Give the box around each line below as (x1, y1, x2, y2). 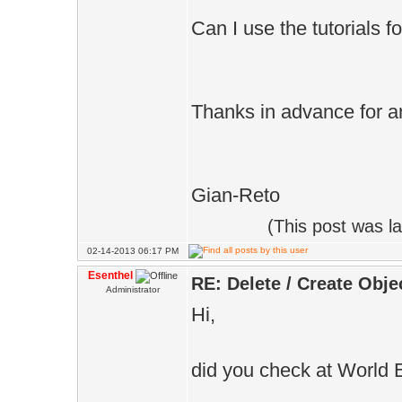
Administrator (106, 284, 160, 294)
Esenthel (88, 269, 133, 282)
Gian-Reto (191, 184, 280, 206)
